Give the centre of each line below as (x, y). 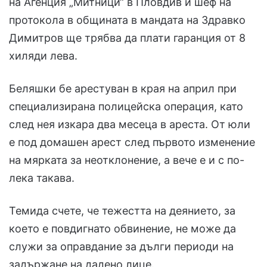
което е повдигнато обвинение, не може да (122, 229)
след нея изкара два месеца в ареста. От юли (130, 125)
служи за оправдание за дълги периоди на (121, 247)
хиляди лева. (45, 56)
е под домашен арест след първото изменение (132, 142)
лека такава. (42, 178)
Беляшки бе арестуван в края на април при (123, 89)
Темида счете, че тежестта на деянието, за (122, 211)
